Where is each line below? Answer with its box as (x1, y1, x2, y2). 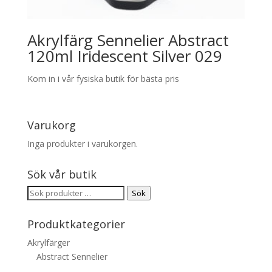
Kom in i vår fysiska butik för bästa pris (27, 73, 179, 85)
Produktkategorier (27, 216, 125, 231)
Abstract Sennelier (36, 250, 107, 262)
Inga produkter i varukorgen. (27, 137, 138, 149)
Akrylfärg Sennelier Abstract (27, 29, 229, 52)
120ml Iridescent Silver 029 (27, 45, 222, 67)
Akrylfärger (27, 236, 70, 248)
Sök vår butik (27, 166, 97, 182)
